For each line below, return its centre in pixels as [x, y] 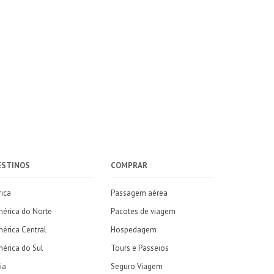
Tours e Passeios [140, 248]
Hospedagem [134, 230]
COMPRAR [129, 165]
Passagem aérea [139, 193]
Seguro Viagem [137, 266]
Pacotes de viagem [143, 211]
